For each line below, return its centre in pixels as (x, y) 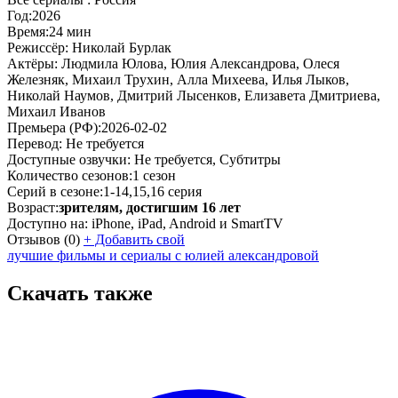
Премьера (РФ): (54, 127)
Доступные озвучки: (69, 159)
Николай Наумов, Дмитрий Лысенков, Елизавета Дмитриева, (194, 95)
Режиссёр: (40, 47)
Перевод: (35, 143)
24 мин (70, 31)
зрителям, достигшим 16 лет (150, 207)
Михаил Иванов (56, 111)
